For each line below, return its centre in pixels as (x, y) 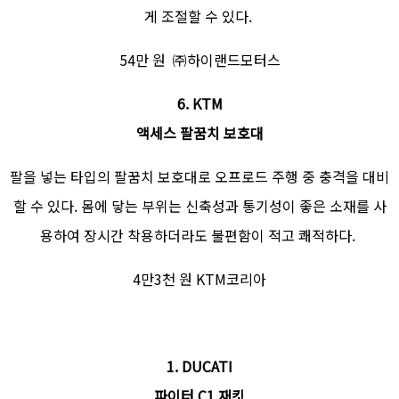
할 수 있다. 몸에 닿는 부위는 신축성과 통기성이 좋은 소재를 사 (199, 206)
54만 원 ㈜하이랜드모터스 (199, 60)
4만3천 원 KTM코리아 (199, 279)
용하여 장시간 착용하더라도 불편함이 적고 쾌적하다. (199, 236)
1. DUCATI (199, 366)
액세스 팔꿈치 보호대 (199, 133)
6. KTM (199, 104)
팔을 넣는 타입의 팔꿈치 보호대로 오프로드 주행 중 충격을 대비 (199, 177)
